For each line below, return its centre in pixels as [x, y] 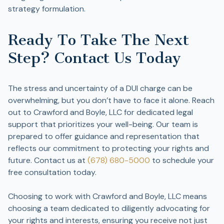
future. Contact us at [48, 160]
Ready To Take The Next [98, 40]
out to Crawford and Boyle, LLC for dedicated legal [100, 112]
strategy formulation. [47, 8]
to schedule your [182, 160]
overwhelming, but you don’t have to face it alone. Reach [111, 100]
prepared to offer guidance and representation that [104, 136]
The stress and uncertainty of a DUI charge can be [100, 88]
